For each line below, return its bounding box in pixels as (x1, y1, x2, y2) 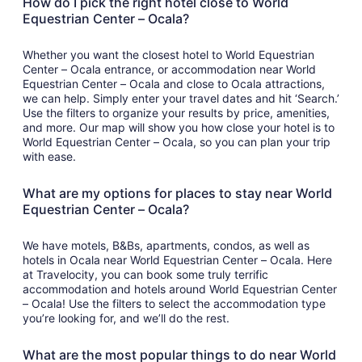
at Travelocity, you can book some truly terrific (23, 267, 268, 281)
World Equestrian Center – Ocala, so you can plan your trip (23, 134, 330, 149)
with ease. (23, 149, 76, 163)
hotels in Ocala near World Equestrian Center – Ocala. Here (23, 252, 332, 267)
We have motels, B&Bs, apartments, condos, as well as (23, 238, 309, 252)
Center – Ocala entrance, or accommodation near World (23, 61, 316, 76)
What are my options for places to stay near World (23, 184, 332, 201)
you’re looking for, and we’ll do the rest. (23, 310, 229, 325)
